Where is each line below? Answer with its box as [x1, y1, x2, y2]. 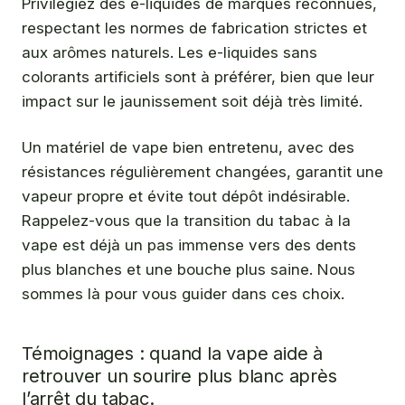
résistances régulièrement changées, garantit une [22, 162, 383, 181]
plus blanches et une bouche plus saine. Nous [22, 259, 355, 278]
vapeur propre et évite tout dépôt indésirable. [22, 186, 350, 205]
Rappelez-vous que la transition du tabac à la [22, 211, 351, 230]
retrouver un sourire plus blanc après [22, 364, 337, 387]
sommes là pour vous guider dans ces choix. [22, 284, 344, 303]
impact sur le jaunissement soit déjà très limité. [22, 92, 363, 111]
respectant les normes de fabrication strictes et [22, 19, 367, 38]
